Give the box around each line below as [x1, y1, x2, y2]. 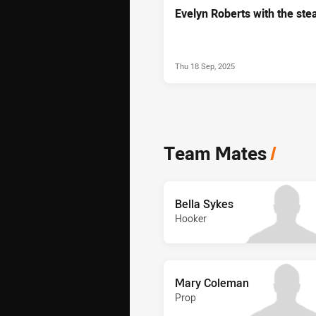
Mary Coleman [175, 274, 249, 291]
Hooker [175, 211, 207, 225]
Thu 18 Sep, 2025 [175, 60, 235, 71]
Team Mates [164, 140, 267, 166]
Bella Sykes [175, 195, 233, 212]
